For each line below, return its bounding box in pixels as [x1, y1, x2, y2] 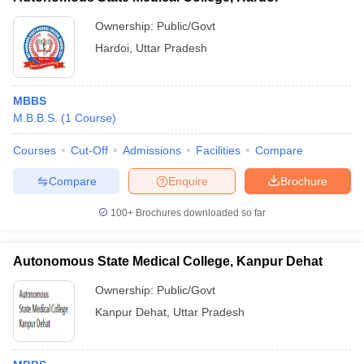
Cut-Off [71, 144, 108, 157]
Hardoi [95, 41, 129, 54]
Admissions [123, 144, 181, 157]
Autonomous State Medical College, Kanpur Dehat [13, 254, 323, 268]
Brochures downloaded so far [133, 207, 266, 219]
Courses [13, 144, 56, 157]
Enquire [168, 174, 208, 188]
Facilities [196, 144, 240, 157]
